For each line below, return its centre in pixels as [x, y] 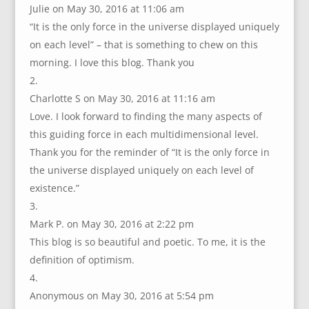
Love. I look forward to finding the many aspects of [146, 117]
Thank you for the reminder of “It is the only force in [149, 152]
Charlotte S [55, 99]
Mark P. [47, 224]
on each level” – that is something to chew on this [143, 45]
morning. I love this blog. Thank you [112, 63]
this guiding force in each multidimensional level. [144, 134]
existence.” [54, 188]
